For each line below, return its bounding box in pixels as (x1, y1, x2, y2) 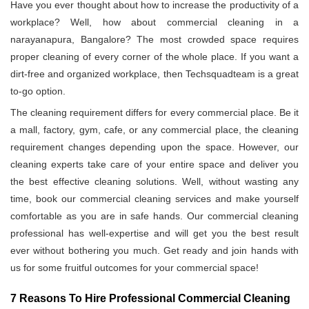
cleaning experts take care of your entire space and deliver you (10, 159, 299, 170)
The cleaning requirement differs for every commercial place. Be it (10, 107, 299, 119)
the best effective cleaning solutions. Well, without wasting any (10, 176, 299, 188)
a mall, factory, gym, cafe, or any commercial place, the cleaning (10, 124, 299, 136)
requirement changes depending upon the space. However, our (10, 141, 299, 153)
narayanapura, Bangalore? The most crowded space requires (10, 34, 299, 46)
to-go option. (10, 86, 66, 97)
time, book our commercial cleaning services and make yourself (10, 193, 299, 205)
